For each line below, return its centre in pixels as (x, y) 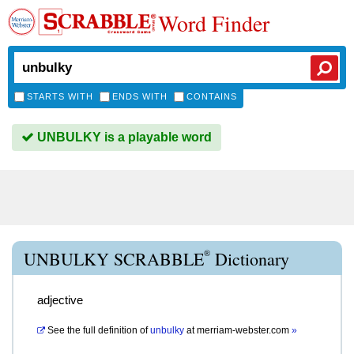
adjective (60, 300)
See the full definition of (98, 330)
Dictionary (250, 259)
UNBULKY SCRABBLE (114, 259)
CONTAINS (212, 96)
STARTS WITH (60, 96)
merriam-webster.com (244, 330)
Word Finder (214, 23)
